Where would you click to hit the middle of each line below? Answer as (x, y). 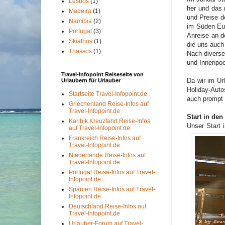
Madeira (80, 11)
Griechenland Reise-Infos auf (109, 104)
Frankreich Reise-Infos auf (105, 138)
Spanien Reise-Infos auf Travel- (112, 189)
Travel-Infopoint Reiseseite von (102, 74)
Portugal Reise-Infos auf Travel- (112, 172)
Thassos (80, 51)
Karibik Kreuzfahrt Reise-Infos (109, 121)
